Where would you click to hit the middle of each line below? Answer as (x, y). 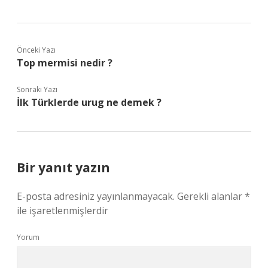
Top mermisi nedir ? (65, 63)
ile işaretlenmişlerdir (63, 211)
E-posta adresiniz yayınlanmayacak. (96, 196)
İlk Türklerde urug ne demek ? (89, 102)
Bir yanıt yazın (63, 167)
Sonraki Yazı (37, 89)
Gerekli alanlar (211, 196)
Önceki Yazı (36, 50)
